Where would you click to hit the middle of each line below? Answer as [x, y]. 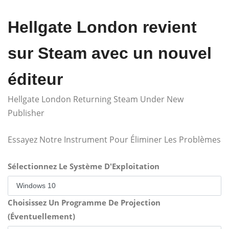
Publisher [26, 113]
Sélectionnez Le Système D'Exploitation [84, 166]
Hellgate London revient [102, 27]
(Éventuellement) [41, 216]
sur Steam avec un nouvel [110, 53]
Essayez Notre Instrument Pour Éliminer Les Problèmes [114, 139]
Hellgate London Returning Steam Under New [96, 99]
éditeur [35, 79]
